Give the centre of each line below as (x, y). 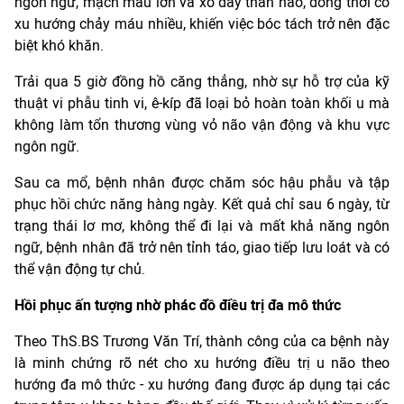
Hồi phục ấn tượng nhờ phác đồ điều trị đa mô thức (178, 306)
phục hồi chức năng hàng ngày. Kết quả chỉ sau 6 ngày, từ (202, 205)
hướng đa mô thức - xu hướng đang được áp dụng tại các (202, 385)
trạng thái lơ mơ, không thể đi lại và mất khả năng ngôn (202, 226)
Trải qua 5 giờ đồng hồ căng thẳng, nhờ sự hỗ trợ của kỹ (202, 82)
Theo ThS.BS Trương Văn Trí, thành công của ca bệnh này (202, 342)
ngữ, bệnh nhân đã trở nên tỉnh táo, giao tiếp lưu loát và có (202, 248)
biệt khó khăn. (59, 46)
